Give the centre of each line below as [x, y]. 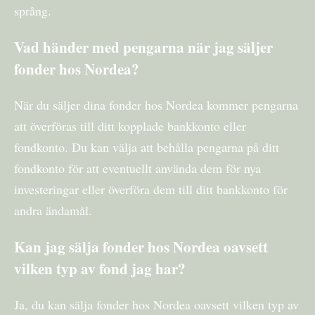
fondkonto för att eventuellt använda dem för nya [137, 168]
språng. [33, 10]
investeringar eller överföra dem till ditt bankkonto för [151, 189]
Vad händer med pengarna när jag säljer [143, 46]
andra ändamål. [53, 210]
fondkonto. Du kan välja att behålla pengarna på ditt [147, 147]
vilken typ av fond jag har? [100, 269]
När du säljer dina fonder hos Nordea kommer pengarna [156, 104]
